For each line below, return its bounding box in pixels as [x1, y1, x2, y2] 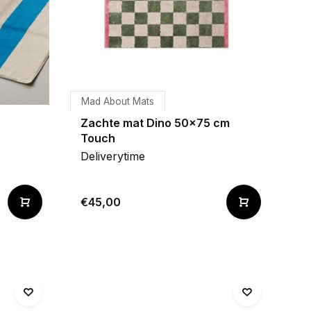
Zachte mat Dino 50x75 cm [81, 116, 230, 130]
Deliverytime [81, 149, 145, 163]
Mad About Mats [81, 96, 154, 107]
